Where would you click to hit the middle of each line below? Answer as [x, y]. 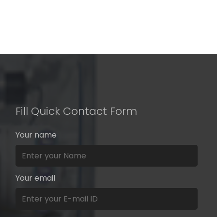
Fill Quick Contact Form [76, 111]
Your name [36, 135]
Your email [35, 178]
